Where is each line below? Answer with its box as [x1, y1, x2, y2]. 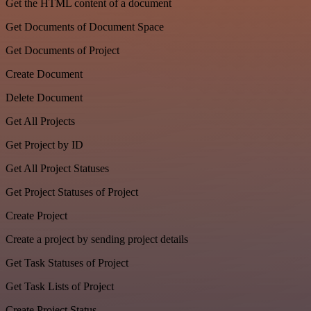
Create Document [6, 68, 83, 81]
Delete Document [6, 92, 83, 104]
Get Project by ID [6, 139, 83, 151]
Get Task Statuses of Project [6, 257, 128, 269]
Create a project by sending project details [6, 233, 188, 246]
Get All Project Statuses [6, 162, 109, 175]
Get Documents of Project [6, 44, 119, 57]
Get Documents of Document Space [6, 21, 164, 33]
